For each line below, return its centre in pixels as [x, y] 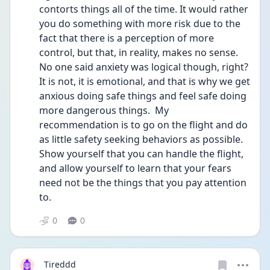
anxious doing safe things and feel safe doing [143, 96]
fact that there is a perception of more [127, 38]
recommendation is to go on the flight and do [143, 125]
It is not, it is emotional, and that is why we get [145, 81]
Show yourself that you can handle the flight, [141, 154]
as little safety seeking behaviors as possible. [141, 139]
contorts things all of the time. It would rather [144, 9]
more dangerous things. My [104, 110]
